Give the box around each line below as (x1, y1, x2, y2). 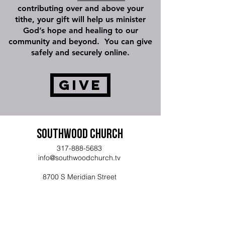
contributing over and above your (17, 4, 144, 13)
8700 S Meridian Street (42, 172, 117, 181)
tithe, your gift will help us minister (15, 15, 146, 24)
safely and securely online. (31, 48, 130, 57)
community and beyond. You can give (9, 37, 152, 46)
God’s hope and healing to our (23, 26, 138, 35)
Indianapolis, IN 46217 (43, 182, 116, 191)
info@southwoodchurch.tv (38, 153, 121, 162)
